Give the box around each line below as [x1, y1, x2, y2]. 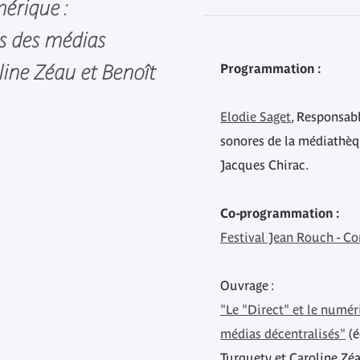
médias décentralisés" [220, 326, 346, 341]
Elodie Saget [220, 109, 291, 124]
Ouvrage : [220, 278, 274, 292]
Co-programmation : [220, 206, 339, 220]
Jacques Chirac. [220, 157, 309, 172]
